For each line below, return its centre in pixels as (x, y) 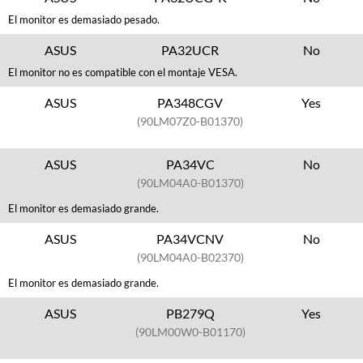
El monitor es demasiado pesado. (84, 19)
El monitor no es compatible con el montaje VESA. (123, 72)
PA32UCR (190, 50)
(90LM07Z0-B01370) (190, 121)
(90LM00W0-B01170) (190, 332)
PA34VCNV (190, 239)
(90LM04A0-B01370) (190, 183)
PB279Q (190, 313)
